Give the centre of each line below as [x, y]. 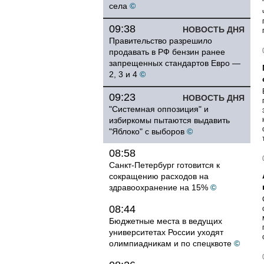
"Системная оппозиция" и [159, 109]
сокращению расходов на [159, 176]
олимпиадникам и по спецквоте [170, 243]
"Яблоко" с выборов [147, 131]
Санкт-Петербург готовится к [164, 165]
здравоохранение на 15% [159, 187]
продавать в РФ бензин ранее [167, 52]
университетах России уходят [166, 232]
